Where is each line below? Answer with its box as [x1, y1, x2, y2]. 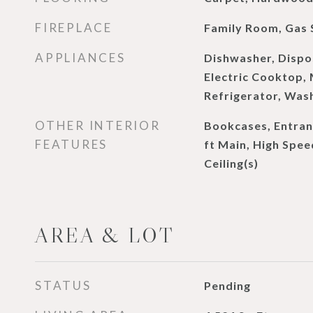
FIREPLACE [35, 20, 112, 35]
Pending [203, 279, 251, 292]
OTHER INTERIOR [35, 118, 161, 133]
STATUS [35, 278, 92, 293]
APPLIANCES [35, 50, 126, 65]
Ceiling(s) [203, 156, 259, 170]
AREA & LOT [35, 223, 175, 248]
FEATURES [35, 137, 108, 152]
